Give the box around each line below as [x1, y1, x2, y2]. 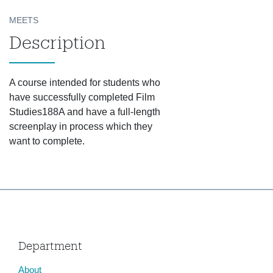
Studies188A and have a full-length [9, 107, 160, 117]
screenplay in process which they [9, 121, 152, 132]
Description [9, 32, 105, 52]
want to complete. [9, 136, 85, 146]
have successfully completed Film [9, 92, 155, 102]
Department [18, 239, 82, 252]
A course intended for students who [9, 77, 160, 88]
